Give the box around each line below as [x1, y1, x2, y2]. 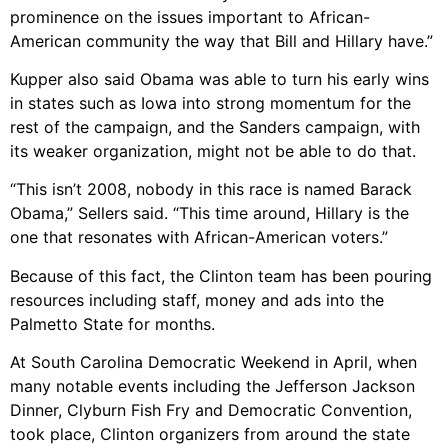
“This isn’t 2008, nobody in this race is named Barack [10, 179, 412, 200]
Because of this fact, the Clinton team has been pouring [10, 265, 432, 286]
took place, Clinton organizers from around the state [10, 424, 410, 445]
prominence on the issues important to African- [10, 6, 370, 27]
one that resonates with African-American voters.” [10, 227, 388, 248]
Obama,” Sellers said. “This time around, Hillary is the [10, 203, 409, 224]
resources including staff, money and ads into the [10, 289, 384, 310]
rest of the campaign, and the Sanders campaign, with [10, 117, 420, 138]
